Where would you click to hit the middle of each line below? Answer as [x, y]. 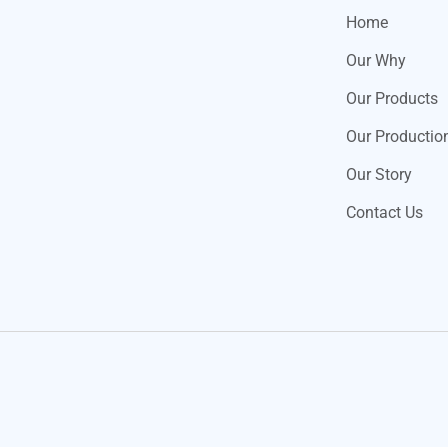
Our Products [392, 98]
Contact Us [384, 212]
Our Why [376, 60]
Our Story [379, 174]
